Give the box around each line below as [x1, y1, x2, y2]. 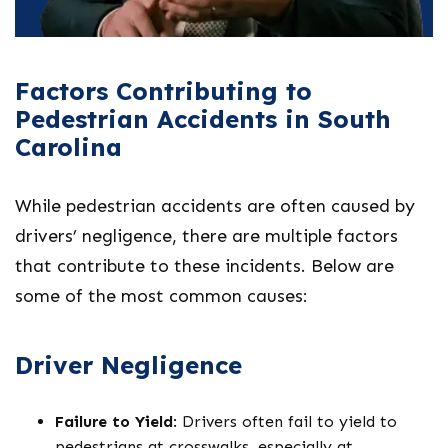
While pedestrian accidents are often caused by [15, 195, 415, 217]
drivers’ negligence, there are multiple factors [15, 225, 398, 247]
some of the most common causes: [15, 285, 308, 307]
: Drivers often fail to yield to [173, 412, 397, 431]
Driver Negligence [15, 350, 242, 380]
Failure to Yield [55, 412, 173, 431]
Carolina [15, 132, 122, 162]
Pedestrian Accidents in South [15, 104, 391, 134]
